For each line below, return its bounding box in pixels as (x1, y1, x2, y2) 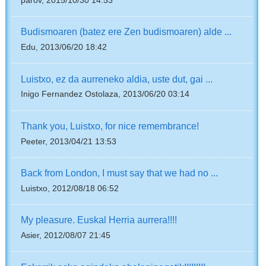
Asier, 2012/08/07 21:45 (21, 231, 111, 240)
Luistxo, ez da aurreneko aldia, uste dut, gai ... (21, 73, 213, 84)
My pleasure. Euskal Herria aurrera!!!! (21, 214, 178, 226)
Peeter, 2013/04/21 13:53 (21, 137, 117, 146)
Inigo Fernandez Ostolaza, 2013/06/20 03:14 (21, 90, 190, 99)
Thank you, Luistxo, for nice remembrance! (21, 120, 199, 131)
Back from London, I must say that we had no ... (21, 167, 218, 179)
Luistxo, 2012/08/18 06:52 (21, 183, 119, 193)
